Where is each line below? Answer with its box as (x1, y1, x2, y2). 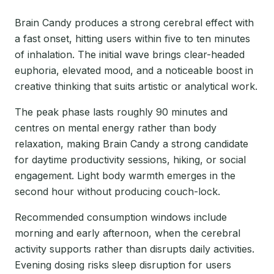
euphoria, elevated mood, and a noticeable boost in (15, 64, 253, 77)
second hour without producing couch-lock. (15, 185, 220, 198)
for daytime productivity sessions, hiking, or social (15, 154, 246, 166)
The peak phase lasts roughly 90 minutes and (15, 106, 228, 119)
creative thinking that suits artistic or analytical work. (15, 80, 257, 93)
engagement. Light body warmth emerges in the (15, 169, 235, 182)
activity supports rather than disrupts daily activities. (15, 243, 254, 256)
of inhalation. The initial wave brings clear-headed (15, 48, 245, 61)
